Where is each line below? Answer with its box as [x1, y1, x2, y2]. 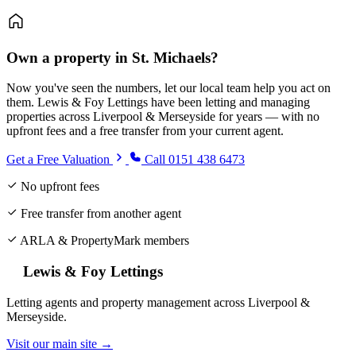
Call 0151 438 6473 [141, 153, 245, 167]
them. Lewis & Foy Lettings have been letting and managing [6, 95, 310, 110]
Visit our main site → [6, 336, 113, 350]
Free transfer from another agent [17, 207, 181, 221]
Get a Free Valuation [6, 153, 113, 167]
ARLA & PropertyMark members [17, 234, 189, 248]
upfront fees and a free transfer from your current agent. [6, 124, 284, 138]
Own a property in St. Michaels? [6, 48, 219, 66]
